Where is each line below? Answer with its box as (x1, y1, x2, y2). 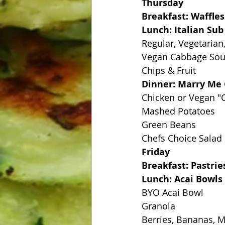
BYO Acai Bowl (142, 186, 203, 198)
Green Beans (142, 119, 196, 131)
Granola (142, 200, 175, 212)
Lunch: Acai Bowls (142, 173, 222, 185)
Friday (142, 146, 170, 158)
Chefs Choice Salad (142, 132, 222, 144)
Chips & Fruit (142, 64, 196, 76)
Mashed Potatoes (142, 105, 215, 117)
